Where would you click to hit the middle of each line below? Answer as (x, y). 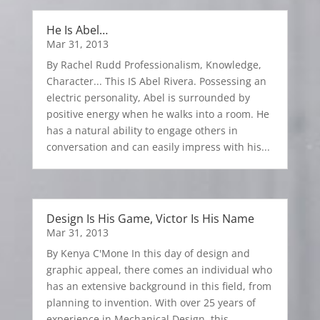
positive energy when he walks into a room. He (157, 114)
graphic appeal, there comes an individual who (159, 269)
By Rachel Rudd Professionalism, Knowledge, (154, 64)
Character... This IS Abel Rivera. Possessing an (156, 81)
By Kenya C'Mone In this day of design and (148, 253)
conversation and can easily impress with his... (158, 146)
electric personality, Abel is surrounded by (148, 97)
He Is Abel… (77, 30)
